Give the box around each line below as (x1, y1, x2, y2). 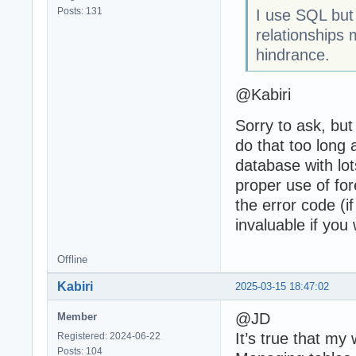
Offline (57, 253, 87, 265)
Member (57, 310, 97, 323)
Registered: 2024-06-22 (57, 330, 161, 342)
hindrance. (255, 45, 330, 64)
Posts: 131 (57, 6, 103, 17)
